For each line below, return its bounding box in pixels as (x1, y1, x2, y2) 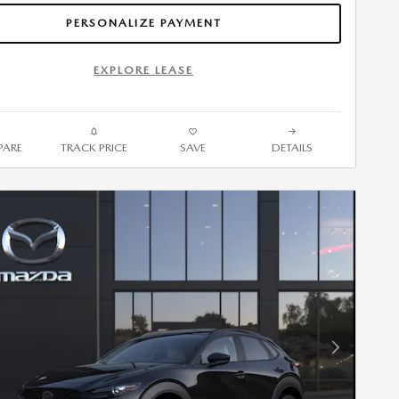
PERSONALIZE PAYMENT (65, 16, 222, 30)
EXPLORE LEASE (94, 63, 193, 77)
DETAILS (271, 140, 313, 154)
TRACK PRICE (61, 140, 127, 154)
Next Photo (334, 347, 391, 362)
